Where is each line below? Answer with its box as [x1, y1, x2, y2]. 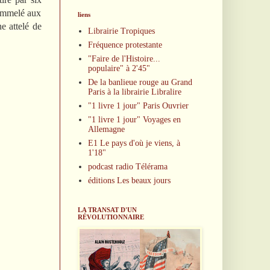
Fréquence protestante [88, 40, 162, 50]
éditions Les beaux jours [88, 176, 171, 186]
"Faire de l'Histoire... [88, 54, 160, 64]
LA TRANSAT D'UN [77, 206, 137, 213]
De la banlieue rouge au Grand [88, 78, 192, 87]
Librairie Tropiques [88, 27, 155, 36]
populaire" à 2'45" [88, 64, 150, 74]
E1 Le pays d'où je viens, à [88, 139, 180, 148]
